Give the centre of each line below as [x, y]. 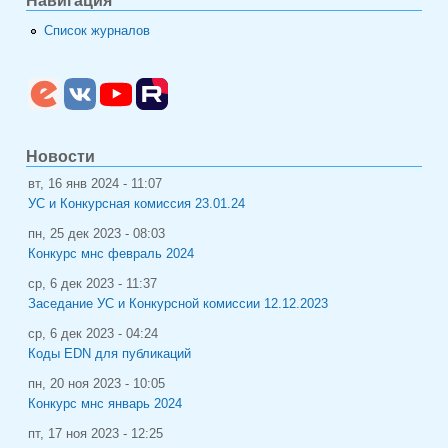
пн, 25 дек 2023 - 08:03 [96, 233]
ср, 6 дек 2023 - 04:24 [93, 333]
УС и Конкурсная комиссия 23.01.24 [136, 203]
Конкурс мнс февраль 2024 [111, 253]
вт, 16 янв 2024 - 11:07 [95, 183]
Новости [60, 156]
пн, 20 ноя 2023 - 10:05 [96, 383]
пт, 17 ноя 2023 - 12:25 [95, 433]
